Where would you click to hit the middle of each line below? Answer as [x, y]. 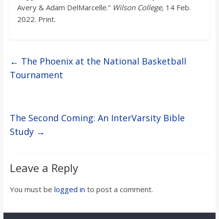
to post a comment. [119, 189]
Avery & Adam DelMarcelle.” [65, 8]
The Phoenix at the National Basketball [102, 61]
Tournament [36, 75]
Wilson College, [139, 8]
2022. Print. [36, 19]
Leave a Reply [44, 168]
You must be [32, 189]
